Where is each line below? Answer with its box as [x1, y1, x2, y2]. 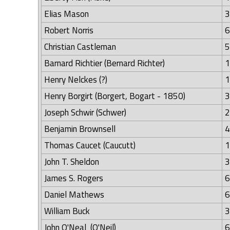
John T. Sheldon [44, 155, 99, 169]
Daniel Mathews [44, 188, 104, 202]
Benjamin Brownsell [44, 122, 116, 136]
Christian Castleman [44, 40, 116, 54]
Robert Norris [44, 24, 93, 37]
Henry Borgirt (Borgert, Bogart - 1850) [44, 89, 185, 103]
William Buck [44, 204, 90, 218]
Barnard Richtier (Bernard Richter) [44, 56, 165, 70]
